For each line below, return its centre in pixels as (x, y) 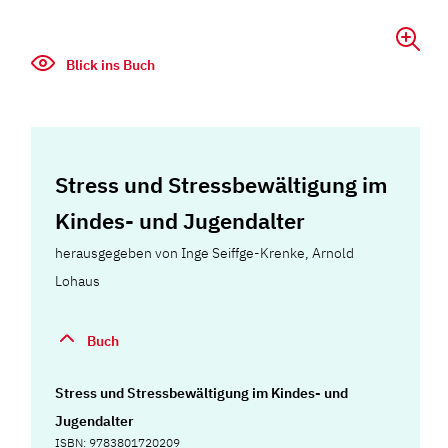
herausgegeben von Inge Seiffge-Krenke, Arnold (205, 253)
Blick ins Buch (109, 65)
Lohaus (78, 281)
